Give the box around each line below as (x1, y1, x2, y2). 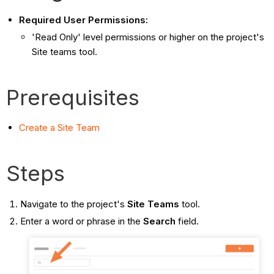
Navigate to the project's (20, 198, 127, 210)
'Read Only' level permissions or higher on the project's (32, 31, 265, 43)
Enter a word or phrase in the (20, 215, 143, 227)
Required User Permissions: (19, 14, 149, 26)
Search (143, 215, 176, 227)
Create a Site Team (19, 121, 100, 133)
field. (175, 215, 199, 227)
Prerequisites (6, 84, 140, 110)
